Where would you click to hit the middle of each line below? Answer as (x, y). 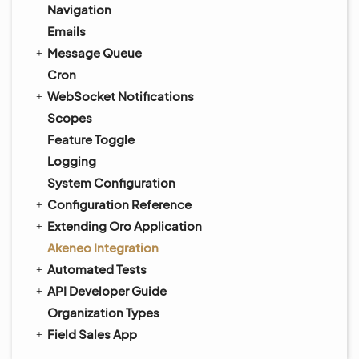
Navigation (79, 9)
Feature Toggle (91, 139)
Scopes (70, 117)
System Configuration (111, 182)
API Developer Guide (107, 290)
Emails (67, 31)
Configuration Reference (119, 204)
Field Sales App (92, 334)
